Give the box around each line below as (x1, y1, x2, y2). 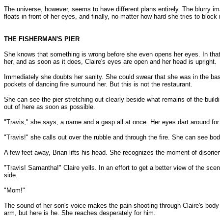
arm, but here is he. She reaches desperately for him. (4, 209, 156, 217)
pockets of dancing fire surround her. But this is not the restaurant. (4, 81, 192, 88)
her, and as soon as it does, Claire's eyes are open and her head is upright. (4, 58, 217, 65)
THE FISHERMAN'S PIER (4, 35, 80, 43)
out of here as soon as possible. (4, 103, 95, 110)
